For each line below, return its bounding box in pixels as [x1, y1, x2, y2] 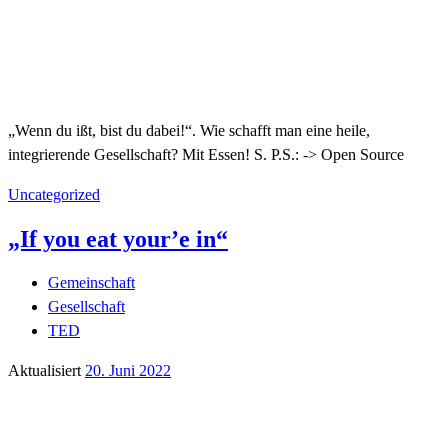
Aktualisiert [8, 362, 85, 380]
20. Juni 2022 [85, 362, 171, 380]
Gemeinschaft [48, 274, 135, 292]
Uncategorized [8, 186, 100, 204]
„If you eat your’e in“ [8, 226, 228, 253]
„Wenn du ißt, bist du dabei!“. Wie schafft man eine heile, [8, 122, 370, 140]
